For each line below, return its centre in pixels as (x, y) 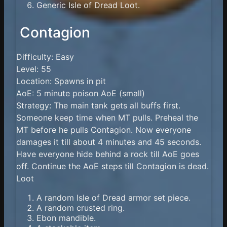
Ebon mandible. (66, 218)
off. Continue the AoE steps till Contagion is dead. (112, 166)
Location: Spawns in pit (61, 81)
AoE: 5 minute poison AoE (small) (81, 93)
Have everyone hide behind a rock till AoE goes (108, 154)
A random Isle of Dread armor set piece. (113, 197)
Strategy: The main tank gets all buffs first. (98, 105)
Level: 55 (34, 69)
